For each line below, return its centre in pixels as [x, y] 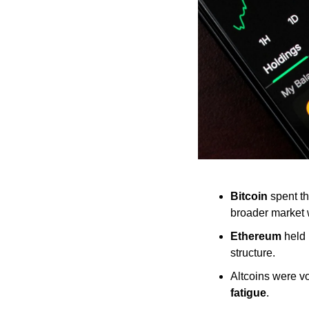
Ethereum [256, 237]
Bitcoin [249, 197]
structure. [253, 253]
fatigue [248, 293]
